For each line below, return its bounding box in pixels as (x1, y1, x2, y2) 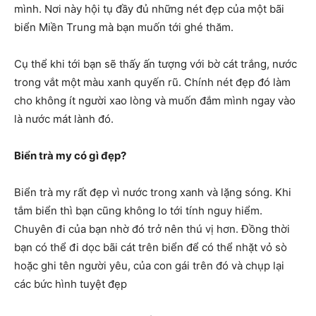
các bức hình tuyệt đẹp (14, 276, 127, 291)
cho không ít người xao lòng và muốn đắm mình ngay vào (14, 93, 296, 107)
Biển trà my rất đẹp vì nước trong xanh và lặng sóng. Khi (14, 185, 291, 199)
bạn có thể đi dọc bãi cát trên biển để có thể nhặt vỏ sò (14, 240, 287, 254)
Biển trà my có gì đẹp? (14, 148, 126, 162)
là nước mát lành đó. (14, 111, 114, 126)
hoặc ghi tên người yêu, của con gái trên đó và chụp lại (14, 258, 284, 272)
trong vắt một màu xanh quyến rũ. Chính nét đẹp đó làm (14, 75, 291, 89)
